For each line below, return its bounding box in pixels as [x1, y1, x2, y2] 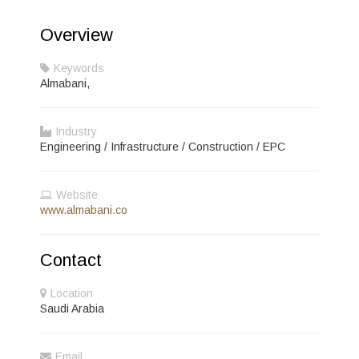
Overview [40, 25, 113, 45]
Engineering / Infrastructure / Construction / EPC [40, 140, 285, 153]
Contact [40, 250, 102, 270]
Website [56, 188, 98, 201]
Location [50, 287, 93, 300]
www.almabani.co [40, 204, 127, 216]
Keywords [54, 62, 104, 75]
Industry [55, 125, 97, 138]
